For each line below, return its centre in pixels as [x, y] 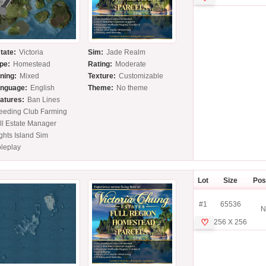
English [43, 88]
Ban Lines [44, 100]
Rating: [100, 64]
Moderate [131, 64]
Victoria [31, 53]
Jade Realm [126, 53]
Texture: [102, 76]
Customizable [141, 76]
